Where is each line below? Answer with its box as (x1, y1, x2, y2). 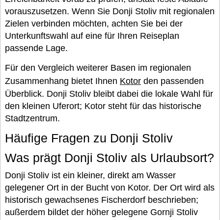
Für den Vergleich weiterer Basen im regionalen (5, 62, 191, 73)
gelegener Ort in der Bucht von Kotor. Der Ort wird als (5, 182, 215, 192)
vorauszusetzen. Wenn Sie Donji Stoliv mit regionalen (5, 6, 215, 16)
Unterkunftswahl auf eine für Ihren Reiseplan (5, 30, 179, 41)
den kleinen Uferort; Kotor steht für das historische (5, 101, 201, 111)
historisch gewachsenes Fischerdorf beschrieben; (5, 194, 198, 205)
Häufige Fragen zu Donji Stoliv (5, 131, 173, 145)
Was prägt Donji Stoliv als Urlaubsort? (5, 151, 214, 165)
